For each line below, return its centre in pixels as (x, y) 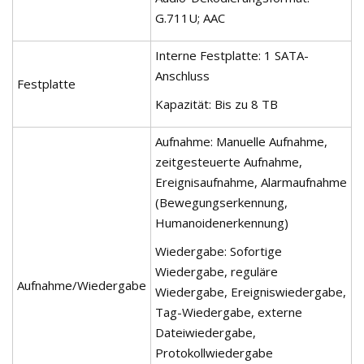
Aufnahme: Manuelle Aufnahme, (241, 141)
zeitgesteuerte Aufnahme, (229, 161)
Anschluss (182, 75)
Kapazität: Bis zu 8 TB (217, 104)
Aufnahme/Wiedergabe (82, 285)
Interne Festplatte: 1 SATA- (232, 55)
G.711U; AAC (190, 17)
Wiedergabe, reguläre (217, 271)
